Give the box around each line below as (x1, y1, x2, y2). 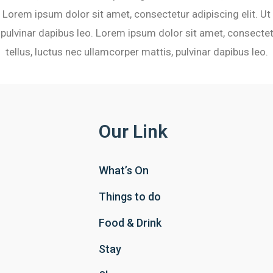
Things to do (98, 190, 161, 204)
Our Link (98, 121, 168, 143)
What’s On (98, 164, 149, 177)
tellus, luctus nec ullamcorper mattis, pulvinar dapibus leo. (5, 45, 268, 58)
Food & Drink (98, 216, 161, 230)
